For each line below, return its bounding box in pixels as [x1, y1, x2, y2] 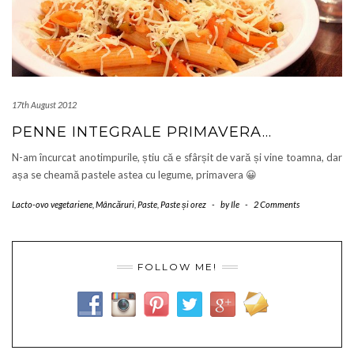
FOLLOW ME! [137, 261, 217, 273]
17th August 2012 [12, 100, 77, 111]
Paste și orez [160, 199, 206, 210]
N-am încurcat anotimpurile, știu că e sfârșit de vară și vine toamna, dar [12, 151, 342, 164]
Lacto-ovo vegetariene [12, 199, 92, 210]
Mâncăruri [96, 199, 134, 210]
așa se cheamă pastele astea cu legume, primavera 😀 [12, 168, 257, 182]
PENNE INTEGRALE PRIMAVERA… [12, 123, 272, 141]
